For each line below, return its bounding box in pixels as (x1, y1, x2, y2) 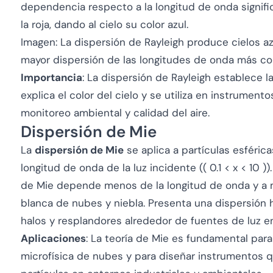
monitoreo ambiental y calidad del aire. (21, 106, 210, 119)
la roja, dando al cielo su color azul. (21, 18, 188, 31)
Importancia (21, 71, 82, 84)
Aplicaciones (21, 232, 86, 245)
